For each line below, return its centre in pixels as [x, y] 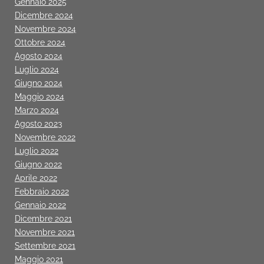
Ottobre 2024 [40, 42]
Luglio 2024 [37, 69]
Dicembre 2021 [43, 218]
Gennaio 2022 [40, 205]
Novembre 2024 [45, 29]
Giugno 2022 [38, 164]
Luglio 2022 [37, 151]
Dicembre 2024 [44, 15]
